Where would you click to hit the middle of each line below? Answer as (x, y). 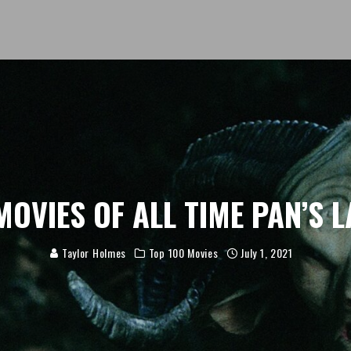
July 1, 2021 (267, 253)
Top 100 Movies (183, 253)
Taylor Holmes (93, 253)
